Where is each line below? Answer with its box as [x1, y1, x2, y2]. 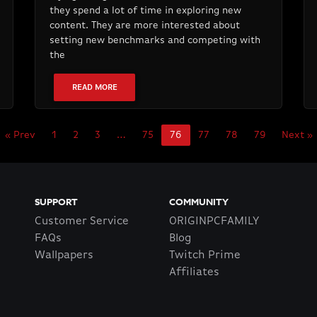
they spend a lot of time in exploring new [49, 6, 241, 16]
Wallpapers [35, 250, 93, 262]
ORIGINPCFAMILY [169, 216, 259, 228]
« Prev [4, 130, 35, 141]
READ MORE [71, 83, 117, 92]
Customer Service [35, 216, 129, 228]
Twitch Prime [169, 250, 241, 262]
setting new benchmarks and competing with [49, 35, 260, 46]
